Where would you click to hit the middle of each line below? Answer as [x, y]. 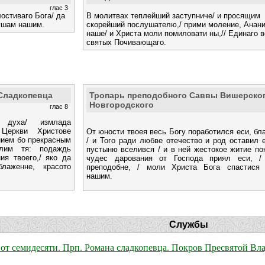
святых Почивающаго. [126, 42]
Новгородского [122, 104]
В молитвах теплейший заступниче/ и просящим [173, 15]
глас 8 [59, 106]
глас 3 [59, 7]
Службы [189, 225]
